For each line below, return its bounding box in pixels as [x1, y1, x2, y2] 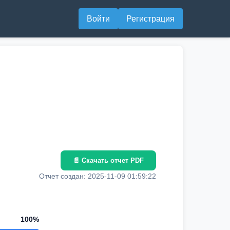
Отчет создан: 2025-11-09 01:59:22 [39, 172, 156, 180]
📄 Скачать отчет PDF [73, 157, 144, 164]
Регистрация [126, 14, 175, 23]
